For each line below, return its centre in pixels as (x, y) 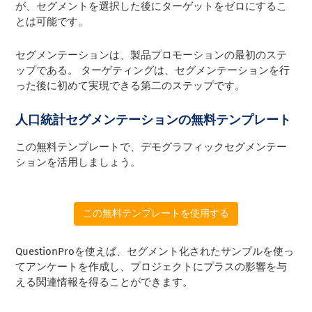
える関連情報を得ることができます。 (104, 282)
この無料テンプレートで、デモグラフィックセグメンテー (151, 147)
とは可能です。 (52, 22)
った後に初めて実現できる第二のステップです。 (131, 86)
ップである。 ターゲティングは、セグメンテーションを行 (153, 71)
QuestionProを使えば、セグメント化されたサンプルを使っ (155, 252)
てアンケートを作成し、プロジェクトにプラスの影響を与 (151, 267)
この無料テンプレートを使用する (156, 214)
